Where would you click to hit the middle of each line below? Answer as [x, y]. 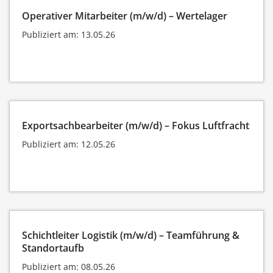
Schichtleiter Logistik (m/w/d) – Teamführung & [131, 235]
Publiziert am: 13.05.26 [69, 34]
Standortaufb [53, 248]
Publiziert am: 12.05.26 [69, 144]
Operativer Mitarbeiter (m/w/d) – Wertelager [125, 16]
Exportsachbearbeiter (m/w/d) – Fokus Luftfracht [136, 125]
